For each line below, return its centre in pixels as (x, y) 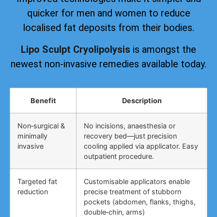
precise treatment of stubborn (132, 192)
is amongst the (163, 49)
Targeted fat (37, 182)
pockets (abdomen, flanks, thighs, (140, 202)
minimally (32, 136)
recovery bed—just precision (130, 136)
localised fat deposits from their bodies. (108, 28)
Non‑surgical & (41, 126)
